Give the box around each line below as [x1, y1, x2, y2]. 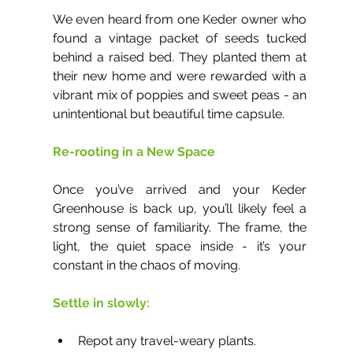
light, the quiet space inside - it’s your [53, 239, 307, 254]
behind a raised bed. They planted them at [53, 50, 307, 65]
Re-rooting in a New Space [53, 144, 215, 159]
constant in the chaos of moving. [53, 258, 240, 273]
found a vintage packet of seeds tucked [53, 31, 307, 46]
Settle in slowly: [53, 295, 150, 310]
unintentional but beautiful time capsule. [53, 106, 284, 121]
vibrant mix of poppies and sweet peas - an [53, 87, 307, 102]
